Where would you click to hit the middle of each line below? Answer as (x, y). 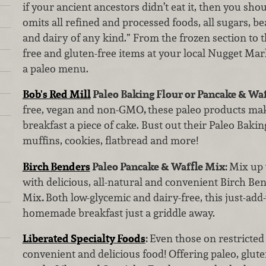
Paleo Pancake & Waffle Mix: (159, 166)
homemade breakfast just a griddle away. (118, 213)
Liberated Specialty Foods (84, 239)
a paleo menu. (55, 68)
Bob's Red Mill (56, 94)
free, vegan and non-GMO (83, 110)
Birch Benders (56, 166)
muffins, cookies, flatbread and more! (110, 141)
